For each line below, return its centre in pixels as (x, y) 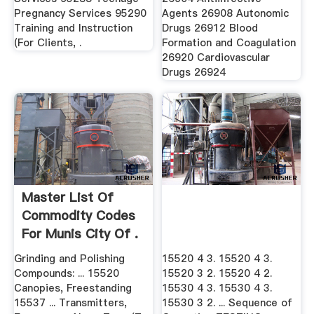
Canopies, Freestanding (73, 288)
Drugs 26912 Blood (210, 28)
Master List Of (67, 198)
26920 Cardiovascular (216, 57)
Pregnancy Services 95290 (80, 13)
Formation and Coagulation (229, 42)
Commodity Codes (78, 216)
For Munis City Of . (80, 234)
